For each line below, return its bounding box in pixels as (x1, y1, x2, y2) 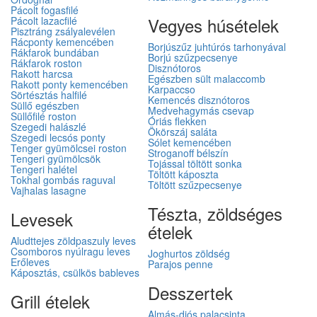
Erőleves (11, 255, 50, 269)
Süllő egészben (11, 98, 79, 113)
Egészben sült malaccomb (148, 71, 265, 86)
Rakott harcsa (11, 67, 73, 81)
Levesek (11, 207, 73, 231)
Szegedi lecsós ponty (11, 130, 105, 144)
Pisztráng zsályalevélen (11, 24, 115, 38)
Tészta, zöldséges (148, 201, 282, 226)
